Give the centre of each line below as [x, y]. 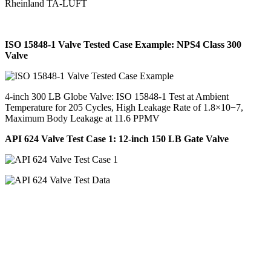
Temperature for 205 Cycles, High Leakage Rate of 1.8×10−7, [124, 108]
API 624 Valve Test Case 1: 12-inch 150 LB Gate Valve [117, 139]
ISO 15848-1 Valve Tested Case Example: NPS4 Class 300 [123, 45]
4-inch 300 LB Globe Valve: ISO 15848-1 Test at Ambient [117, 97]
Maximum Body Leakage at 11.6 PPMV [82, 119]
